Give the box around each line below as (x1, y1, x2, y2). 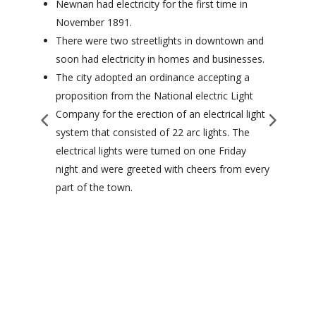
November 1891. (55, 15, 132, 29)
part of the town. (55, 180, 133, 194)
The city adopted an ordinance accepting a (55, 70, 250, 84)
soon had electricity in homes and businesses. (55, 51, 265, 66)
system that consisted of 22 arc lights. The (55, 125, 250, 139)
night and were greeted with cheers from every (55, 162, 269, 176)
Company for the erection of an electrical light (55, 107, 265, 121)
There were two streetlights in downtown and (55, 33, 264, 47)
